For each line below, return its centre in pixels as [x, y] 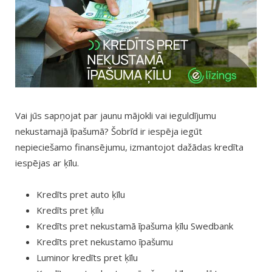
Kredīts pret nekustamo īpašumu [105, 241]
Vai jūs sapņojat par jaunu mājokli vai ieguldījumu [116, 115]
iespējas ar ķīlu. [47, 162]
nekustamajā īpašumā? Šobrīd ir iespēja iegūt [109, 131]
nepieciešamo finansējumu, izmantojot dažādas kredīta [129, 147]
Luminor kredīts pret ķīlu [87, 257]
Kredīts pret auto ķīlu [81, 194]
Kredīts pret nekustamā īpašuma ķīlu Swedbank [135, 226]
